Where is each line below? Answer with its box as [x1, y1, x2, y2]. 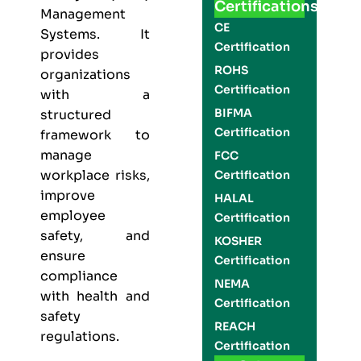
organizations [40, 66, 131, 83]
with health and [40, 288, 150, 305]
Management [40, 6, 126, 23]
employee [40, 207, 106, 224]
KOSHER [214, 234, 262, 248]
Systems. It [40, 26, 150, 43]
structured [40, 106, 111, 123]
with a [40, 86, 150, 103]
